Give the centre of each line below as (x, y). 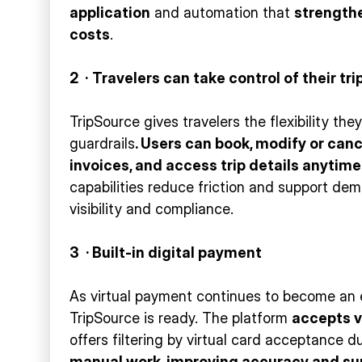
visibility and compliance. (152, 208)
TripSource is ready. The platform (181, 318)
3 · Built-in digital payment (166, 252)
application (110, 12)
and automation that (222, 12)
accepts (323, 318)
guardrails (102, 143)
